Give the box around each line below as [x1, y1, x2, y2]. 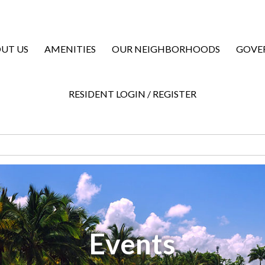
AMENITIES [44, 43, 96, 54]
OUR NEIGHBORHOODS [112, 43, 221, 54]
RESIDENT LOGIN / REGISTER [69, 88, 196, 99]
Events [89, 227, 176, 260]
